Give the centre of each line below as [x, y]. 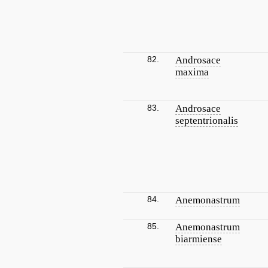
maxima [192, 72]
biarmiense [199, 239]
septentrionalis [207, 121]
